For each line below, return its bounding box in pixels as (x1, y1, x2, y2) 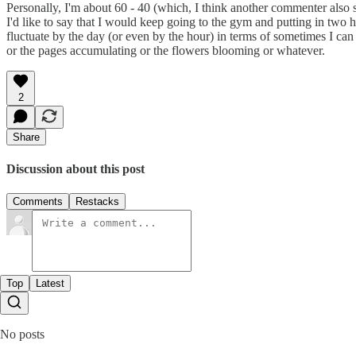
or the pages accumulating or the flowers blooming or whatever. (6, 43, 325, 57)
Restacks (75, 195, 119, 208)
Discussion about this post (6, 162, 145, 176)
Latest (36, 277, 64, 290)
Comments (13, 195, 63, 208)
